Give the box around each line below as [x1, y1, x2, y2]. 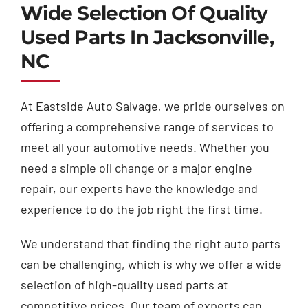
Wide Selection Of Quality [20, 1, 268, 25]
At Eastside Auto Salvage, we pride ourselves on [20, 98, 285, 114]
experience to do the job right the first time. [20, 201, 263, 217]
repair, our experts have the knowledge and [20, 181, 258, 197]
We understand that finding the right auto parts [20, 236, 280, 252]
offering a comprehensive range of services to [20, 119, 274, 135]
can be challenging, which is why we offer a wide [20, 256, 282, 272]
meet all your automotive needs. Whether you [20, 140, 269, 155]
